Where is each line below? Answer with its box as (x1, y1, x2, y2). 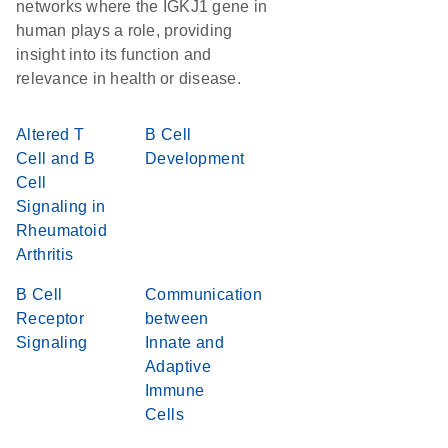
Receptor (16, 310, 85, 327)
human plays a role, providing (16, 22, 233, 39)
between (145, 310, 209, 327)
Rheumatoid (16, 222, 108, 239)
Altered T (16, 126, 85, 143)
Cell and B (16, 150, 96, 167)
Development (145, 150, 245, 167)
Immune (145, 382, 205, 399)
